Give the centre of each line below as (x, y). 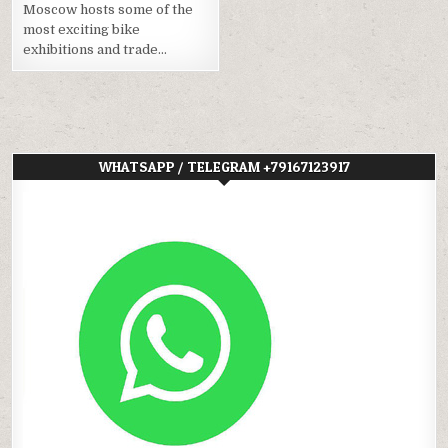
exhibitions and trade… (95, 50)
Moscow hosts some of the (108, 10)
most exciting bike (82, 30)
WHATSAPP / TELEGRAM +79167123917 (224, 167)
